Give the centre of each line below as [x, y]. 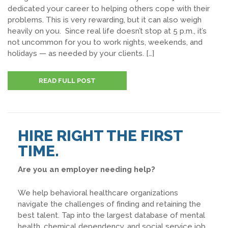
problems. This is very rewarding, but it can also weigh [105, 20]
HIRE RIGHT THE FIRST [100, 136]
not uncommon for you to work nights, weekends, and [105, 42]
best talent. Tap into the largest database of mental [111, 215]
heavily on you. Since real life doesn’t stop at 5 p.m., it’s [107, 31]
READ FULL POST [67, 81]
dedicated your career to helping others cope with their [109, 9]
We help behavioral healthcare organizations [98, 193]
